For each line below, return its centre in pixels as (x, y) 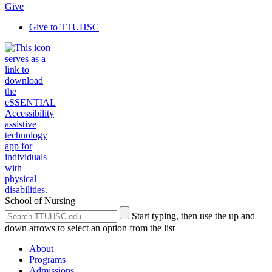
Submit (133, 211)
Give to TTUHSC (64, 27)
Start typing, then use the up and (193, 216)
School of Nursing (40, 201)
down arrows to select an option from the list (90, 228)
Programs (47, 260)
